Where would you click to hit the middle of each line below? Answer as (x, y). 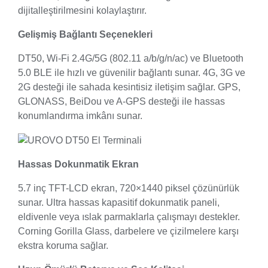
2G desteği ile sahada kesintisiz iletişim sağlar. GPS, (129, 87)
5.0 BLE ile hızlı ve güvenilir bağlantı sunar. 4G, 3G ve (132, 72)
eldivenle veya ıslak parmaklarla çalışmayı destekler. (129, 217)
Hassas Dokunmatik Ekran (78, 164)
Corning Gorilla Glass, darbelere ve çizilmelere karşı (128, 231)
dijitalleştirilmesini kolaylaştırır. (82, 10)
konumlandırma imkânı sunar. (80, 115)
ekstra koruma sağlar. (63, 245)
